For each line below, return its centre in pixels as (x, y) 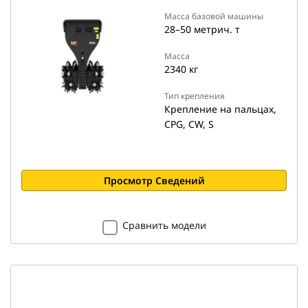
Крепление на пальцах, (220, 109)
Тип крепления (195, 96)
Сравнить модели (164, 225)
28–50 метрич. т (202, 29)
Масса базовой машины (214, 16)
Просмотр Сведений (154, 180)
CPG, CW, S (189, 124)
